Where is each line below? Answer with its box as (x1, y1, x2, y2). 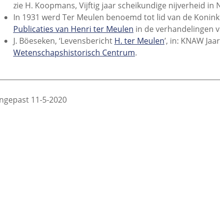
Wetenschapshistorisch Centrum (13, 47, 135, 58)
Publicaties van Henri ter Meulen (13, 24, 134, 35)
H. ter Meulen (114, 35, 165, 47)
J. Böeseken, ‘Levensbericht (13, 35, 114, 47)
